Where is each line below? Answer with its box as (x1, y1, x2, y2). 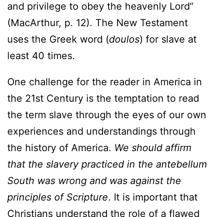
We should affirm (114, 141, 191, 154)
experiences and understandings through (7, 125, 196, 137)
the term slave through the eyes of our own (7, 108, 206, 121)
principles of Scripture (7, 191, 108, 203)
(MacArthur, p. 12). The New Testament (7, 16, 188, 29)
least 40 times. (7, 49, 75, 62)
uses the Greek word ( (7, 33, 109, 45)
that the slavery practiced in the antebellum (7, 158, 207, 170)
